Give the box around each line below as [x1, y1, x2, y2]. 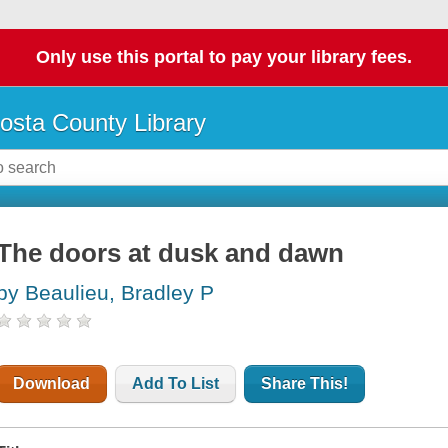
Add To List [132, 375, 220, 393]
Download [13, 375, 91, 393]
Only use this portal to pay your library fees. [36, 47, 412, 68]
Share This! [261, 375, 349, 393]
